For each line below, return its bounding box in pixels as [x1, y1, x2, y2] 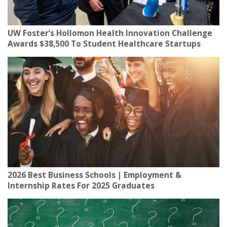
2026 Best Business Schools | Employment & [8, 170, 181, 181]
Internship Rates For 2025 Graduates [8, 180, 155, 192]
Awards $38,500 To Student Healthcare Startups [8, 39, 201, 50]
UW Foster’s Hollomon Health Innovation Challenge [8, 28, 212, 39]
